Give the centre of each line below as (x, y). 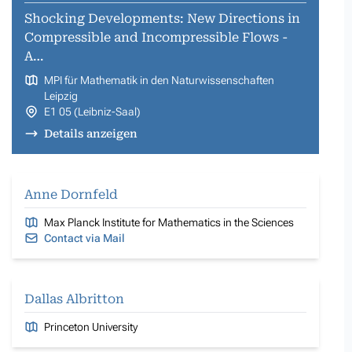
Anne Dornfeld (71, 194)
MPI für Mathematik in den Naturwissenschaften (159, 80)
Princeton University (90, 326)
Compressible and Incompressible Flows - (156, 37)
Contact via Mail (84, 238)
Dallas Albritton (74, 299)
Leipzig (60, 95)
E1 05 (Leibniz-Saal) (92, 111)
